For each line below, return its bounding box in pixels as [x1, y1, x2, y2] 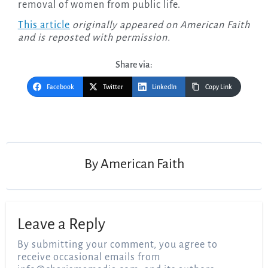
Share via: [115, 60, 153, 70]
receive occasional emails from [17, 252, 161, 263]
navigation [17, 124, 67, 135]
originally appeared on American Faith [69, 20, 250, 31]
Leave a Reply [17, 215, 106, 233]
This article [17, 20, 70, 31]
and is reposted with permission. [17, 32, 170, 44]
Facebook [47, 83, 74, 91]
